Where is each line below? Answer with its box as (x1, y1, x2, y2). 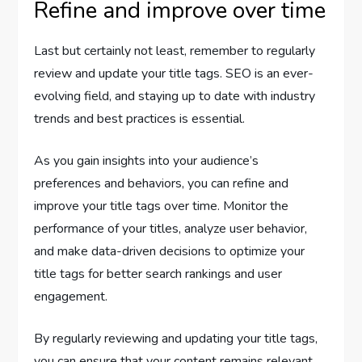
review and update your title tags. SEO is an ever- (34, 64, 314, 82)
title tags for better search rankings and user (34, 264, 283, 283)
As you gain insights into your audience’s (34, 151, 259, 170)
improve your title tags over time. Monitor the (34, 196, 289, 215)
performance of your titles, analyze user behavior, (34, 219, 308, 238)
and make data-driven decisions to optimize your (34, 242, 305, 260)
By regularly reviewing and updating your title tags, (34, 329, 318, 347)
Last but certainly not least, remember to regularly (34, 41, 316, 60)
